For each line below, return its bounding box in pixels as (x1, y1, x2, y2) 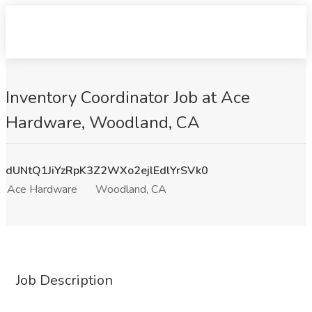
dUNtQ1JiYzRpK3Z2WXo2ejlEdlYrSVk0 (6, 163, 208, 178)
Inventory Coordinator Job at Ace (6, 86, 250, 109)
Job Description (16, 271, 113, 290)
